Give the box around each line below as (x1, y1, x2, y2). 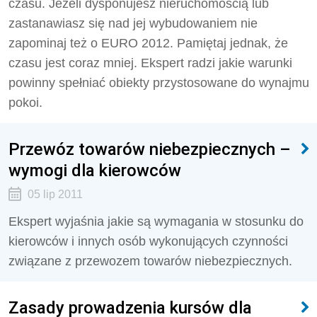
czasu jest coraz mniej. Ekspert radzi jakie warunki (8, 56, 292, 70)
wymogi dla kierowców (8, 160, 181, 180)
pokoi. (8, 96, 42, 110)
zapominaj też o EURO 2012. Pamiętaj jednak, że (8, 36, 288, 50)
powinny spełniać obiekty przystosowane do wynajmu (8, 76, 309, 90)
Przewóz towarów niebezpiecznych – (8, 139, 291, 159)
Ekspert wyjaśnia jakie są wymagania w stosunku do (8, 214, 304, 229)
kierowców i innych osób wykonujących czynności (8, 234, 288, 248)
